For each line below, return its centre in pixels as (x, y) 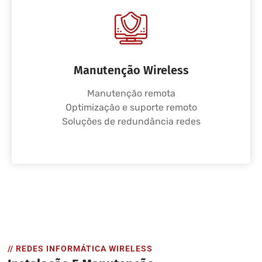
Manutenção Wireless (131, 70)
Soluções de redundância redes (131, 121)
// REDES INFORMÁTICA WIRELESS (80, 249)
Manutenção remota (131, 93)
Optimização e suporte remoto (131, 107)
